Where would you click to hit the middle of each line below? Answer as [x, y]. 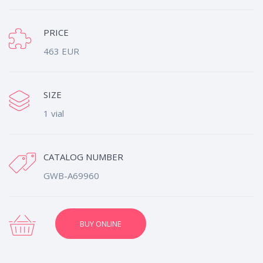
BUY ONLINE [101, 224]
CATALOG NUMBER [83, 157]
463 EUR [61, 51]
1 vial [54, 113]
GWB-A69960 [71, 176]
